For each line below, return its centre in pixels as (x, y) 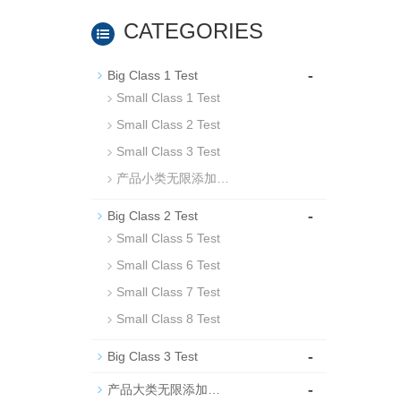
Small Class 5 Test (168, 238)
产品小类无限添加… (173, 178)
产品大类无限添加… (164, 389)
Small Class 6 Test (168, 265)
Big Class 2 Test (153, 216)
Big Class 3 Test (153, 356)
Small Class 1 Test (168, 98)
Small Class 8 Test (168, 319)
